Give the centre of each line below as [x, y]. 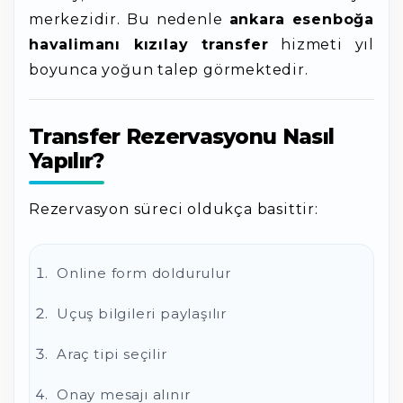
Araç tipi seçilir [112, 354]
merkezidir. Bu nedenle [129, 19]
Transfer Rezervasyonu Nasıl [182, 137]
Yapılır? [67, 161]
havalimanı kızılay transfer [149, 45]
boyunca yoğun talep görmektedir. [169, 70]
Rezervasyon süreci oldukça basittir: [174, 209]
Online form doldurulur [144, 273]
